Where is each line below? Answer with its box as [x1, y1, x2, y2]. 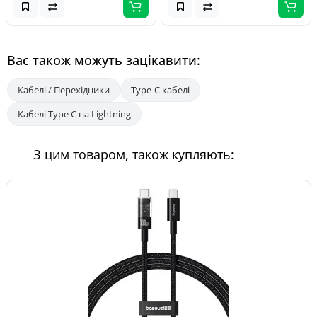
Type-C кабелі [131, 83, 190, 96]
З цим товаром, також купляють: [33, 146, 234, 163]
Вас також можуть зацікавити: [7, 52, 200, 69]
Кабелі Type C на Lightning [18, 108, 131, 120]
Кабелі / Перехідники [18, 83, 110, 96]
